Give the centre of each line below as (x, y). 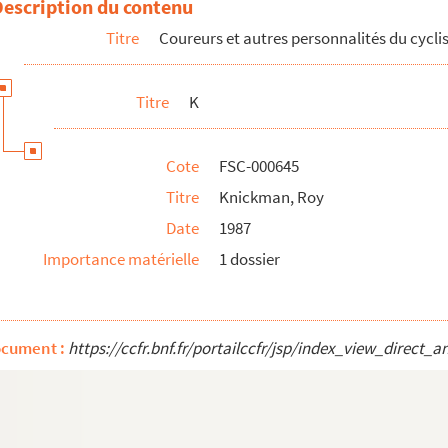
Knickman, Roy (271, 197)
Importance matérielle (121, 259)
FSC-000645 (259, 166)
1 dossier (249, 259)
